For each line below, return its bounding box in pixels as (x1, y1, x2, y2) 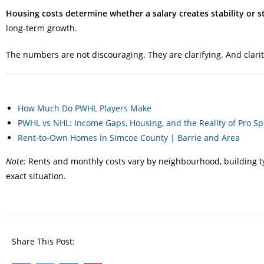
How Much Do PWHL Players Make (18, 103, 151, 114)
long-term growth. (6, 22, 77, 34)
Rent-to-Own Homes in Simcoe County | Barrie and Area (18, 132, 240, 144)
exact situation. (6, 170, 66, 182)
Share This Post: (12, 236, 75, 247)
